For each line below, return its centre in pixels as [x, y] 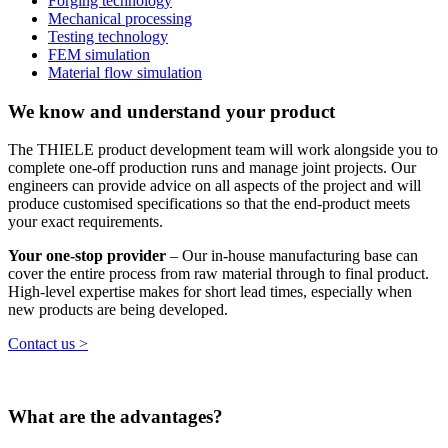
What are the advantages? [115, 417]
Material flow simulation [125, 72]
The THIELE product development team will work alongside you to [223, 150]
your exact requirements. [85, 222]
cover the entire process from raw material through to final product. [218, 274]
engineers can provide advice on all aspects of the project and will [214, 186]
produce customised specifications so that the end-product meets [209, 204]
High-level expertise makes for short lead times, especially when [210, 292]
